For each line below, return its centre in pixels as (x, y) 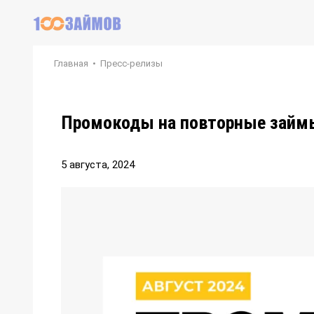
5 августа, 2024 (98, 165)
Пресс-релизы (131, 63)
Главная (71, 63)
